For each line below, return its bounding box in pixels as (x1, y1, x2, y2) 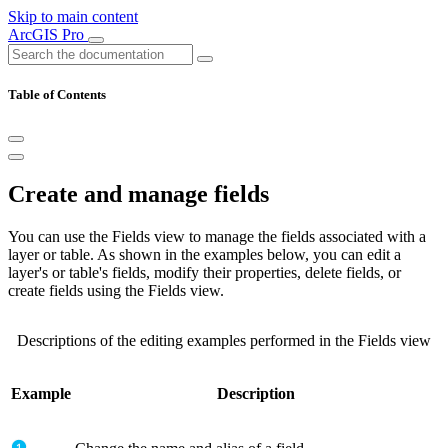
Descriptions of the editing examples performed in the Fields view (17, 332, 431, 350)
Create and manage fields (8, 181, 269, 208)
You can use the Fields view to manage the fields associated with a (8, 228, 426, 246)
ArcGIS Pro (8, 26, 88, 43)
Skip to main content (8, 8, 138, 25)
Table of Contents (8, 87, 106, 103)
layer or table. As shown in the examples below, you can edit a (8, 246, 401, 264)
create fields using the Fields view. (8, 282, 224, 300)
